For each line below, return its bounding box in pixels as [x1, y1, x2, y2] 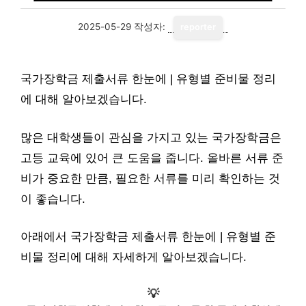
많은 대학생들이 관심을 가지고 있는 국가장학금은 [20, 130, 281, 144]
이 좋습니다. [20, 192, 85, 206]
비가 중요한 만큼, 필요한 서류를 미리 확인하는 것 [20, 171, 280, 185]
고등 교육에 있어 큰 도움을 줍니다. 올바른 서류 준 [20, 151, 283, 165]
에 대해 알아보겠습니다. [20, 93, 147, 106]
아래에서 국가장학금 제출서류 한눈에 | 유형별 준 [20, 230, 276, 243]
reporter [180, 22, 216, 32]
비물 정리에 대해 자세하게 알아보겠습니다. [20, 251, 247, 264]
